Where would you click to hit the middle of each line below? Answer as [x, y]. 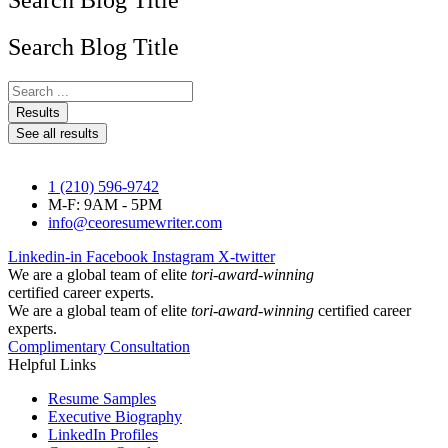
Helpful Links [52, 365]
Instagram [183, 257]
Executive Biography [115, 417]
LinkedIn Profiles [103, 435]
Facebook [117, 257]
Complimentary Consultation [99, 347]
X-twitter [246, 257]
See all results [57, 134]
